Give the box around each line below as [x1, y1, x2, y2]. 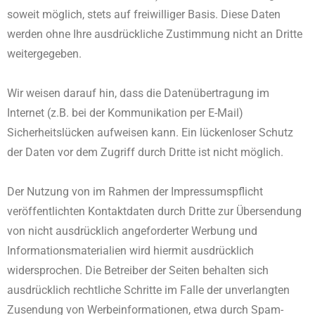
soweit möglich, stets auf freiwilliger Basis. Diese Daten [7, 8, 281, 21]
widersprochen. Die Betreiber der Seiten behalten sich [7, 264, 269, 277]
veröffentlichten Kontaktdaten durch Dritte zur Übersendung [7, 205, 302, 218]
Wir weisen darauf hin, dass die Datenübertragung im [7, 86, 269, 100]
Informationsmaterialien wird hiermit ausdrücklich [7, 244, 254, 257]
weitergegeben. [7, 47, 82, 60]
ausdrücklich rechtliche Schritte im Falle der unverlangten [7, 283, 290, 297]
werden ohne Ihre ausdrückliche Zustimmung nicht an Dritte [7, 27, 302, 41]
